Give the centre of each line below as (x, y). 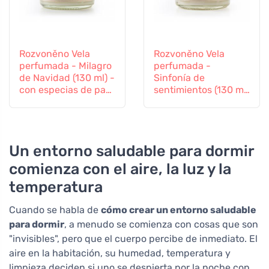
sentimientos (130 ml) (201, 90)
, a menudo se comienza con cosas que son (161, 225)
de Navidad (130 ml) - (67, 78)
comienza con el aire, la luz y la (120, 169)
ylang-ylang (181, 114)
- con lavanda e (189, 102)
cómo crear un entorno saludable (179, 210)
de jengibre (45, 102)
